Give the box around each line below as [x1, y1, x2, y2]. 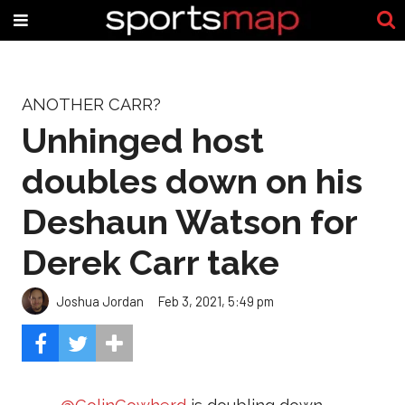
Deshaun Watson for [22, 201, 357, 242]
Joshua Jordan [56, 292, 144, 309]
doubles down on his [22, 160, 363, 202]
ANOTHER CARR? [22, 95, 161, 114]
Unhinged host [22, 119, 264, 161]
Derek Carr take [22, 241, 279, 283]
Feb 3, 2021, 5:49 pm [158, 292, 274, 309]
